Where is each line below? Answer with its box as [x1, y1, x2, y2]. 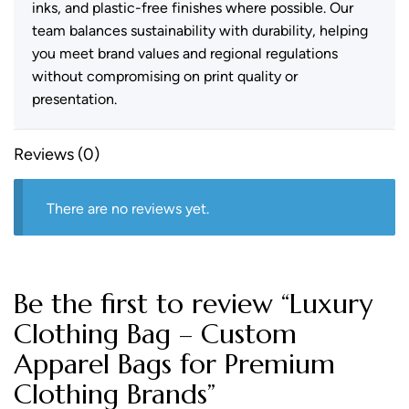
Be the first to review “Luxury [14, 287, 372, 321]
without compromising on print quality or [32, 67, 298, 85]
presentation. [32, 89, 117, 108]
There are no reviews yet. [46, 200, 209, 218]
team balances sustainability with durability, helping [32, 21, 368, 39]
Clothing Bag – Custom [14, 317, 297, 351]
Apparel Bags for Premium [14, 347, 335, 382]
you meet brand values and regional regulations [32, 44, 338, 62]
